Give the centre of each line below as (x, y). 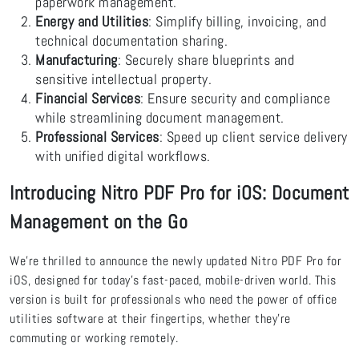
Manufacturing (77, 61)
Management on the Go (99, 222)
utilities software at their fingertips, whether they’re (150, 319)
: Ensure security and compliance (235, 99)
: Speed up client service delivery (253, 137)
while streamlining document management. (160, 118)
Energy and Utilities (92, 22)
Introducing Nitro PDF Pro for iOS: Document (179, 193)
